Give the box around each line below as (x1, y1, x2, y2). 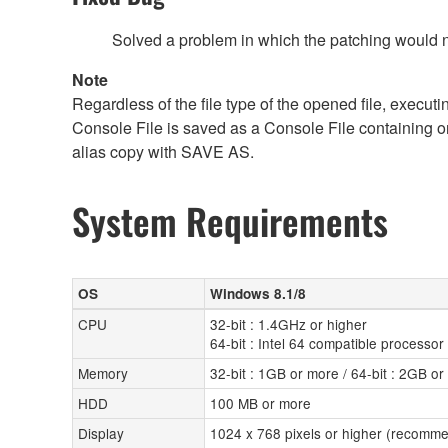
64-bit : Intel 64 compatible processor (210, 333, 444, 354)
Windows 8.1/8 (210, 284, 306, 304)
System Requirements (72, 194, 388, 248)
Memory (78, 363, 128, 384)
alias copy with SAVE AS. (72, 140, 254, 164)
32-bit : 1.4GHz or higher (210, 314, 367, 335)
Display (78, 423, 124, 444)
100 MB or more (210, 393, 311, 414)
